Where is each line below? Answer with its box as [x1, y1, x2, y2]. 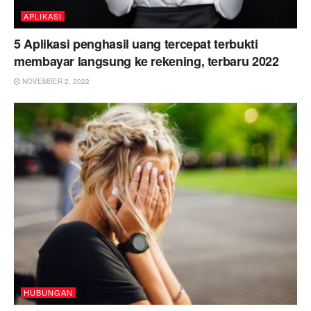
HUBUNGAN [24, 287, 73, 299]
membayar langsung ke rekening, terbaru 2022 [14, 51, 279, 70]
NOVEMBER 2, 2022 [20, 76, 90, 86]
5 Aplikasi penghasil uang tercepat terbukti [14, 34, 258, 53]
